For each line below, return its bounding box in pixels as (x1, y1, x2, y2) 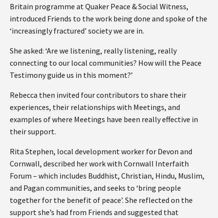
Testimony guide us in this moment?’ (10, 70, 133, 80)
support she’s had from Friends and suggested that (10, 207, 179, 217)
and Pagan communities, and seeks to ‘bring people (10, 182, 181, 193)
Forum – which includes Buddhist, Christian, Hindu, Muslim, (10, 170, 204, 181)
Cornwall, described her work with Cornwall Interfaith (10, 158, 189, 168)
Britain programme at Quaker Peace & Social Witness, (10, 1, 188, 11)
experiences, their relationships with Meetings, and (10, 102, 180, 112)
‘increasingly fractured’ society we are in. (10, 25, 144, 36)
